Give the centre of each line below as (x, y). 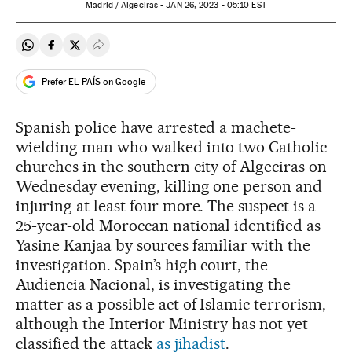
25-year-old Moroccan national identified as (169, 225)
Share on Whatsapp (80, 51)
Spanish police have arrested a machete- (156, 127)
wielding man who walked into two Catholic (172, 147)
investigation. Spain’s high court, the (142, 265)
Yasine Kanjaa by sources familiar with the (163, 245)
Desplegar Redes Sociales (167, 51)
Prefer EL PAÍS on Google (93, 81)
